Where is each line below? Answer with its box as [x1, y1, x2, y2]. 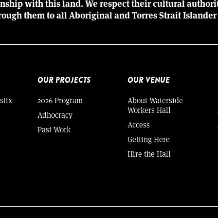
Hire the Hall [127, 148, 171, 159]
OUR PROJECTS [37, 74, 91, 86]
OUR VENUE [127, 74, 170, 86]
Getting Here [127, 133, 170, 144]
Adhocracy [37, 109, 73, 120]
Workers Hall [127, 104, 171, 115]
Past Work [37, 124, 71, 134]
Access [127, 119, 150, 129]
